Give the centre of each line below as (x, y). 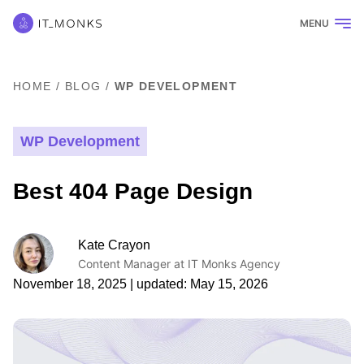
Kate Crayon (114, 245)
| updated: (158, 284)
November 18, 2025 (70, 284)
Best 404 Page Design (133, 191)
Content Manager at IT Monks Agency (179, 263)
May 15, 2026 (229, 284)
